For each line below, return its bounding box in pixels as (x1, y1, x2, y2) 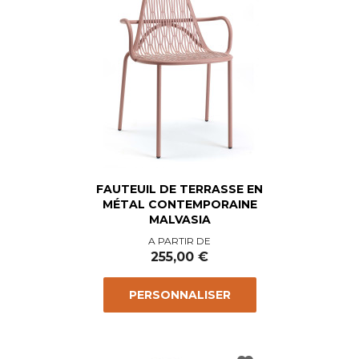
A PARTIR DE (148, 235, 211, 248)
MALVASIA (148, 212, 211, 228)
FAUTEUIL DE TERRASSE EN (96, 182, 263, 197)
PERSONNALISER (128, 288, 231, 303)
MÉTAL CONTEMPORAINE (102, 197, 257, 212)
